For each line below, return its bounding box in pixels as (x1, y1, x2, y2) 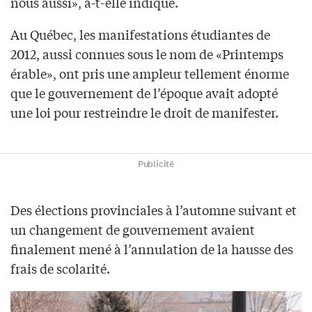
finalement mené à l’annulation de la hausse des (10, 239, 293, 258)
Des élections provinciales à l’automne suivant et (10, 200, 297, 219)
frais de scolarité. (10, 258, 110, 277)
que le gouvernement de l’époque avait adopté (10, 83, 278, 102)
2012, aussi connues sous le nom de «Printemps (10, 44, 283, 63)
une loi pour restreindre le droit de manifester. (10, 102, 279, 121)
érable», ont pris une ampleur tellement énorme (10, 63, 289, 82)
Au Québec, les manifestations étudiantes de (10, 24, 270, 43)
